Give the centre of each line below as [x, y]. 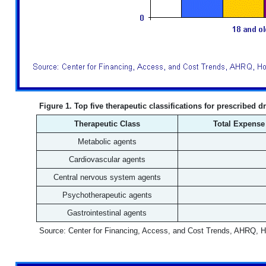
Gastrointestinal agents [107, 213]
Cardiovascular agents [107, 159]
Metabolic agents [107, 142]
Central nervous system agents [107, 177]
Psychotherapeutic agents [107, 195]
